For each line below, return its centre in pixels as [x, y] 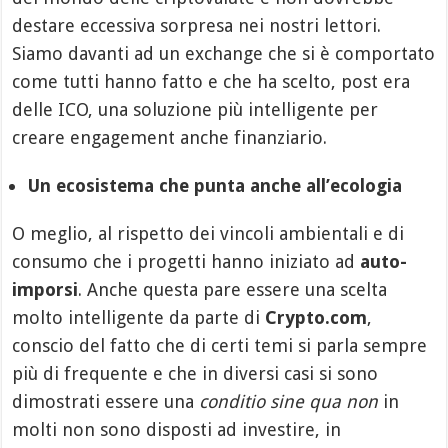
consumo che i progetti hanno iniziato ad [186, 262]
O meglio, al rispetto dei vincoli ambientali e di [208, 234]
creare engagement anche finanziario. [170, 138]
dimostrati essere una [106, 402]
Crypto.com [316, 318]
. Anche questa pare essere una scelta [233, 290]
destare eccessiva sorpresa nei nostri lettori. [197, 26]
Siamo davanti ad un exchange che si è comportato [224, 54]
